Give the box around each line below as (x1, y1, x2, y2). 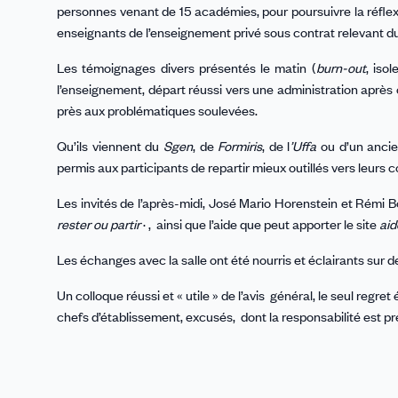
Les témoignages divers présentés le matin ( (57, 59, 316, 77)
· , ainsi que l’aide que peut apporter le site (140, 215, 379, 234)
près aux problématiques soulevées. (57, 101, 258, 120)
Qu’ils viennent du (57, 137, 163, 155)
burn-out (315, 59, 366, 77)
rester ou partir (57, 215, 140, 234)
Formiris (218, 137, 263, 155)
